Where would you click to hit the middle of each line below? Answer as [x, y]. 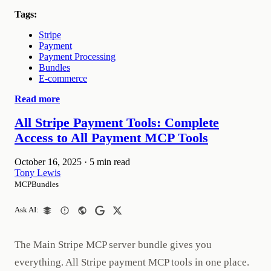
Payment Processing [77, 57]
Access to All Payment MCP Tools [111, 138]
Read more [37, 99]
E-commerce [63, 79]
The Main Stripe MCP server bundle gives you [113, 245]
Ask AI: [27, 210]
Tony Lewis [38, 173]
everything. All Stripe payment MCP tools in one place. [132, 263]
